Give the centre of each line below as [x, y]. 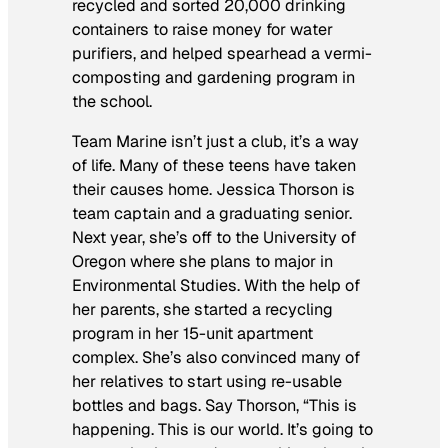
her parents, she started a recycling [202, 310]
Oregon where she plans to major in [202, 262]
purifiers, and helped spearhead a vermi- [222, 54]
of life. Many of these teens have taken [214, 166]
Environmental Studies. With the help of [216, 286]
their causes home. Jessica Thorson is [213, 190]
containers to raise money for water [202, 30]
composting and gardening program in [213, 78]
